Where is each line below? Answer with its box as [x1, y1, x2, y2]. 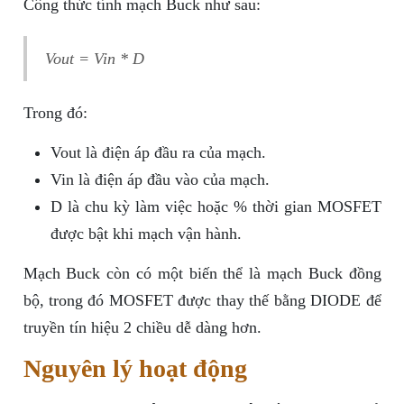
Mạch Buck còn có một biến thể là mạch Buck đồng [23, 264, 381, 283]
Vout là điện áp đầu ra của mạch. [50, 143, 266, 162]
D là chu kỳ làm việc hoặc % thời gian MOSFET [50, 197, 381, 216]
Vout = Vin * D [44, 50, 144, 69]
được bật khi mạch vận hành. [50, 225, 242, 243]
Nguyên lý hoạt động [23, 354, 247, 383]
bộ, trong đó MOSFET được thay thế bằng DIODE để [23, 291, 381, 310]
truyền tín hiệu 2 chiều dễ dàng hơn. [23, 318, 262, 337]
